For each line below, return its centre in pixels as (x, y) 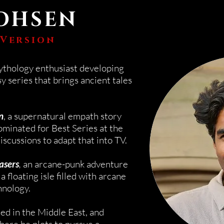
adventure (106, 164)
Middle (52, 212)
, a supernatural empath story (62, 116)
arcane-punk (59, 164)
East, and (85, 212)
